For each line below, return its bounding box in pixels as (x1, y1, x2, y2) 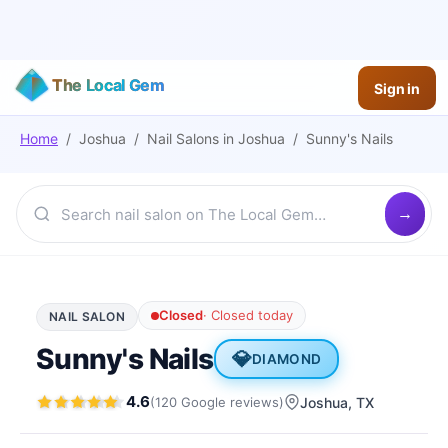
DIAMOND (252, 351, 322, 367)
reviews (230, 393, 279, 410)
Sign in (373, 79, 420, 97)
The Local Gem (52, 75, 165, 95)
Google (177, 393, 230, 410)
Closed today (211, 307, 293, 323)
